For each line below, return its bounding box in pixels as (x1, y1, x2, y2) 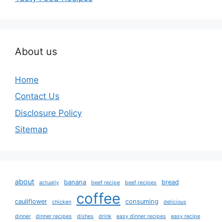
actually (39, 179, 59, 186)
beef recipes (125, 179, 157, 186)
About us (15, 45, 57, 57)
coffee (76, 190, 120, 207)
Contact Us (15, 91, 59, 101)
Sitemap (15, 124, 48, 134)
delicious (164, 199, 186, 205)
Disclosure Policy (15, 108, 82, 118)
